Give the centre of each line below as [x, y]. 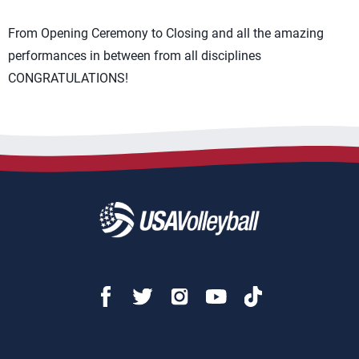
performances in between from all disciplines [135, 56]
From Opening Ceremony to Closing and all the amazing [166, 33]
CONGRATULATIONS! [68, 78]
